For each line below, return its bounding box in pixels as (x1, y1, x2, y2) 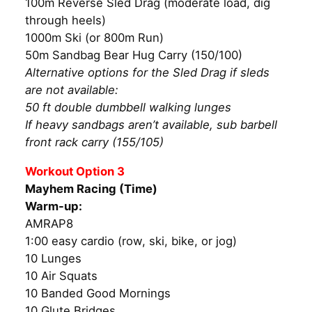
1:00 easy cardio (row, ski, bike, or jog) (25, 234, 237, 249)
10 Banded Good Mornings (25, 286, 171, 301)
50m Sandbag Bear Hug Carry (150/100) (25, 48, 242, 63)
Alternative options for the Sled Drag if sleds (25, 65, 270, 80)
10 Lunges (25, 251, 81, 266)
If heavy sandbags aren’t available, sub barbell (25, 118, 277, 132)
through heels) (25, 13, 106, 28)
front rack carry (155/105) (25, 135, 164, 150)
